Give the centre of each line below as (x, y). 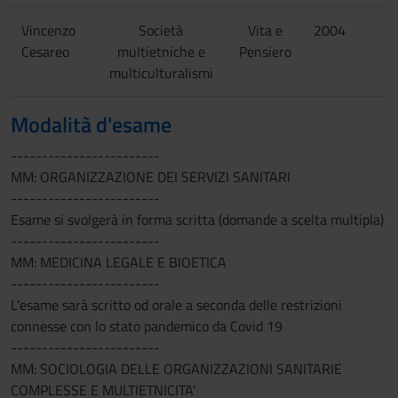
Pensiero (265, 52)
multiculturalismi (161, 73)
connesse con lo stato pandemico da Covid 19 (147, 326)
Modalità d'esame (91, 124)
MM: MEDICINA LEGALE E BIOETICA (119, 262)
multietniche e (161, 52)
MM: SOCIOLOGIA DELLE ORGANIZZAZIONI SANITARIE (176, 369)
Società (161, 30)
